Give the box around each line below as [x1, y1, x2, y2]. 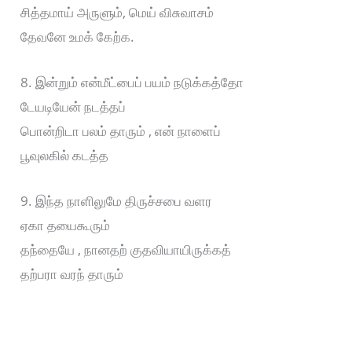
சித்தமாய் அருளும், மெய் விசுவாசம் [20, 2, 214, 21]
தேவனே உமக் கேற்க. [20, 27, 135, 46]
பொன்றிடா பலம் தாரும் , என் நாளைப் [20, 121, 222, 140]
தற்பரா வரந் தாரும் [20, 265, 124, 283]
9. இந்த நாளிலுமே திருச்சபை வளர [20, 192, 213, 210]
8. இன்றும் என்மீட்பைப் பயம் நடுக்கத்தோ [20, 72, 244, 91]
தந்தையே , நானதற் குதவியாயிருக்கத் [20, 240, 232, 258]
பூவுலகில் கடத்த [20, 145, 109, 164]
